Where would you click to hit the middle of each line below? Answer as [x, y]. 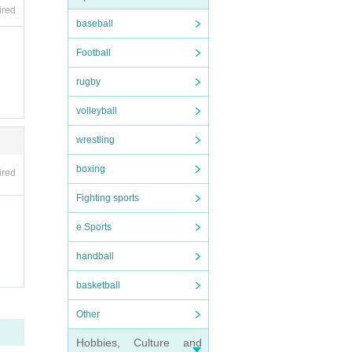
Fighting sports [108, 198]
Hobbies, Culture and [139, 343]
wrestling [95, 140]
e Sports [94, 227]
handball [95, 256]
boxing [91, 169]
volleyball [97, 111]
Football [93, 53]
